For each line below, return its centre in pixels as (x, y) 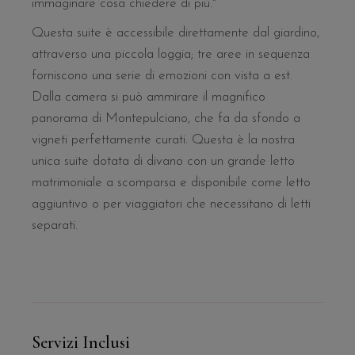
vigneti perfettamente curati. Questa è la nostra (164, 140)
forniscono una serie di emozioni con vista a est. (162, 76)
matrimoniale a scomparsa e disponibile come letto (172, 183)
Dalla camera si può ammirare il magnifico (149, 97)
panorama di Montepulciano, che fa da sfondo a (166, 119)
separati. (55, 226)
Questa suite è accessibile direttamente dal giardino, (176, 33)
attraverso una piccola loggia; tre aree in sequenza (171, 55)
